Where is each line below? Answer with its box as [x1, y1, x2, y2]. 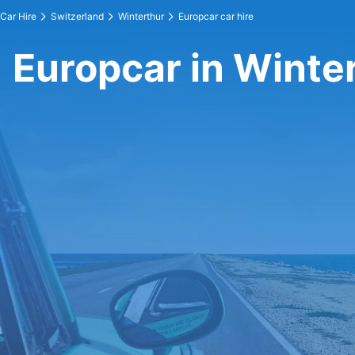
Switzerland [51, 10, 104, 22]
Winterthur [118, 10, 164, 22]
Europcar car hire [178, 10, 254, 22]
